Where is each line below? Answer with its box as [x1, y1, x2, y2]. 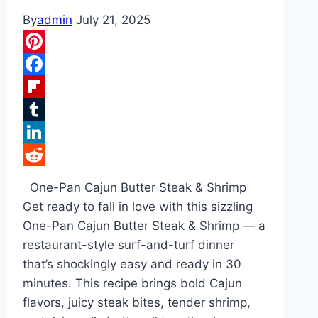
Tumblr [23, 125, 62, 140]
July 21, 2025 [76, 13, 150, 28]
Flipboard [23, 102, 77, 117]
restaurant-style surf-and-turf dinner [23, 238, 234, 253]
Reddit [23, 170, 60, 185]
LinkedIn [23, 148, 71, 163]
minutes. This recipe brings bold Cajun [23, 276, 242, 291]
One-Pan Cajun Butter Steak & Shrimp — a [23, 219, 265, 234]
